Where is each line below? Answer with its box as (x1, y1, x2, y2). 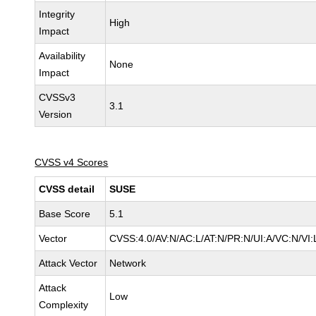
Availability (39, 50, 86, 61)
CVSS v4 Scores (35, 157, 109, 168)
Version (39, 109, 73, 120)
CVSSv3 (39, 92, 76, 103)
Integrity (39, 8, 75, 20)
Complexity (39, 299, 89, 310)
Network (109, 257, 147, 269)
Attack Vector (39, 257, 98, 269)
